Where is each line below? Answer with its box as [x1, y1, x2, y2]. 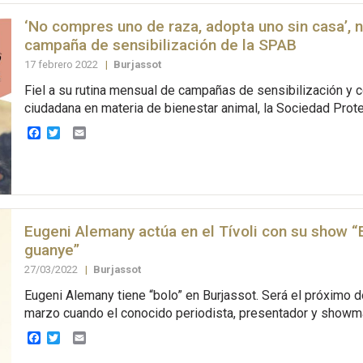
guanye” [23, 240, 79, 259]
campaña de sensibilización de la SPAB [23, 35, 297, 54]
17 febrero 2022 [23, 58, 100, 70]
